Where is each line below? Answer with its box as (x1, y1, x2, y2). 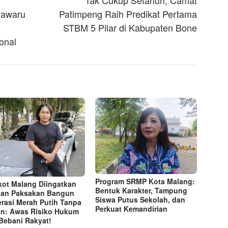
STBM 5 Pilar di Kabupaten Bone (63, 21, 197, 35)
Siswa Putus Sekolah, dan (95, 194, 186, 205)
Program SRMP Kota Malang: (95, 176, 195, 187)
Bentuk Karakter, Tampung (95, 185, 188, 196)
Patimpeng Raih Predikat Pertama (59, 7, 197, 21)
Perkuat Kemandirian (95, 204, 168, 214)
